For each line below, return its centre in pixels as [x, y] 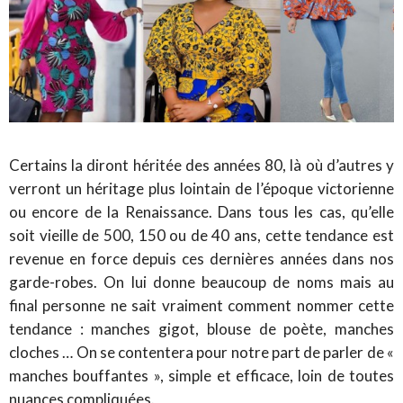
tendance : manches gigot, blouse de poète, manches [201, 328]
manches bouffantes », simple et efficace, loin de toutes [201, 375]
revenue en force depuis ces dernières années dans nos [201, 258]
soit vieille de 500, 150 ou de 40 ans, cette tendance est [201, 235]
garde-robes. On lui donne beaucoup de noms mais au [201, 282]
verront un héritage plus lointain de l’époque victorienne [201, 188]
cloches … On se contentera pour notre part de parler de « [201, 352]
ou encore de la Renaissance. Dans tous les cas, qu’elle [201, 211]
